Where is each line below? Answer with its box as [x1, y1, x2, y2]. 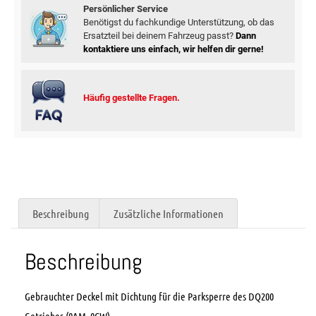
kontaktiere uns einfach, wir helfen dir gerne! [83, 44, 264, 55]
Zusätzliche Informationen [113, 206, 224, 220]
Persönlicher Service [83, 4, 168, 15]
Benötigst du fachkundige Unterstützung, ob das [83, 17, 274, 28]
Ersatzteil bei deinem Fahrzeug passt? [83, 30, 236, 42]
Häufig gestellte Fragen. [83, 92, 180, 103]
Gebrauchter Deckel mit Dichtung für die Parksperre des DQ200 [25, 290, 274, 303]
